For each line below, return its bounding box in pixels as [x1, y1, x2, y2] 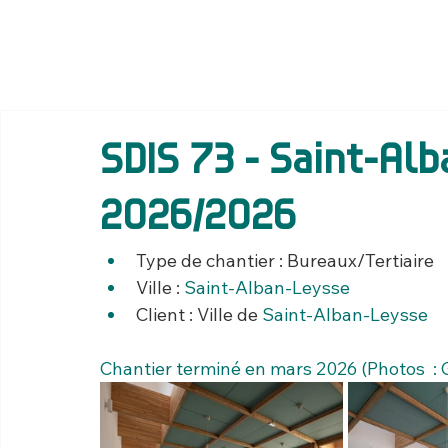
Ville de [197, 303, 262, 326]
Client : [136, 303, 197, 326]
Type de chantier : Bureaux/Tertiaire [136, 249, 434, 272]
